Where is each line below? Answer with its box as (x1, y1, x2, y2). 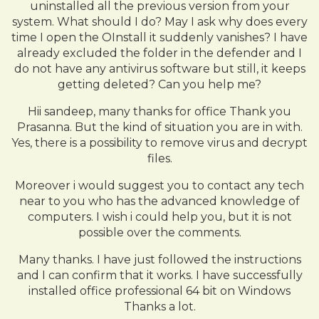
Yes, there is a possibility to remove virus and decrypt (11, 136, 308, 150)
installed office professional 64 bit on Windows (28, 284, 291, 298)
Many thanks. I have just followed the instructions (18, 253, 301, 266)
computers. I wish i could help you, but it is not (27, 210, 292, 224)
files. (147, 152, 172, 165)
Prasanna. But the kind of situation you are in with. (16, 120, 303, 134)
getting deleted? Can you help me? (58, 78, 261, 91)
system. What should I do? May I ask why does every (11, 15, 308, 28)
